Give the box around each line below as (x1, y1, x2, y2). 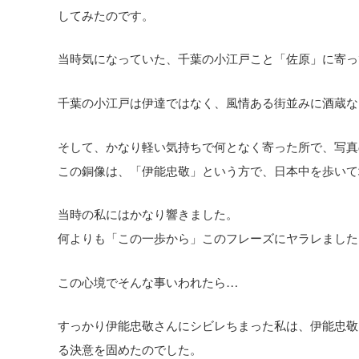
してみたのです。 (58, 5, 154, 23)
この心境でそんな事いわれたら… (58, 272, 238, 290)
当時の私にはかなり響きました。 (58, 204, 238, 223)
